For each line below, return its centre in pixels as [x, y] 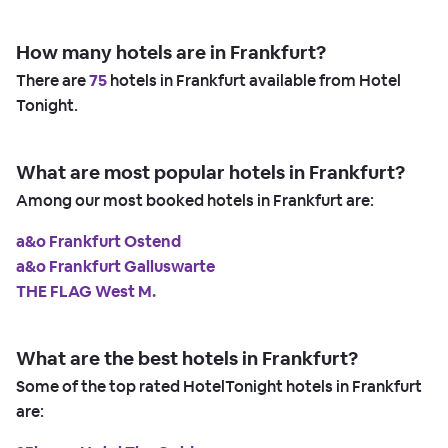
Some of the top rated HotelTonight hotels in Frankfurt [219, 386]
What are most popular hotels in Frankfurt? [210, 172]
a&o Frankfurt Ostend [98, 241]
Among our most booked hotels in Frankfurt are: [195, 200]
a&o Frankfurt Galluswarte [115, 266]
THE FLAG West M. [86, 291]
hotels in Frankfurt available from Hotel [254, 80]
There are [52, 80]
